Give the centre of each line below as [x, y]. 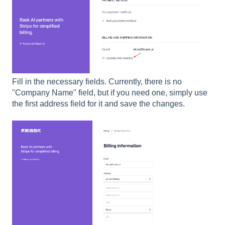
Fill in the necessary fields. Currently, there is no [97, 81]
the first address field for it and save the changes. [98, 103]
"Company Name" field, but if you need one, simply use [110, 92]
